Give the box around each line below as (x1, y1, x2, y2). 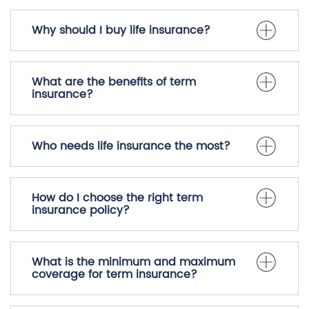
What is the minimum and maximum (32, 253, 235, 272)
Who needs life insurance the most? (32, 137, 230, 156)
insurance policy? (32, 201, 130, 220)
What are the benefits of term (32, 73, 196, 92)
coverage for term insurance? (32, 266, 197, 284)
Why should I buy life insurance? (32, 21, 210, 40)
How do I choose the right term (32, 189, 203, 208)
